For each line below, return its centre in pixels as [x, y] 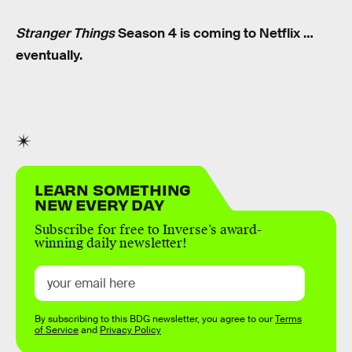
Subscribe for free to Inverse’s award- [148, 230]
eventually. [49, 55]
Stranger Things [65, 33]
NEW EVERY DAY [99, 204]
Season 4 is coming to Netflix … [214, 33]
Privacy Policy [130, 330]
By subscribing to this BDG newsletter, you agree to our [155, 319]
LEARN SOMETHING [113, 189]
